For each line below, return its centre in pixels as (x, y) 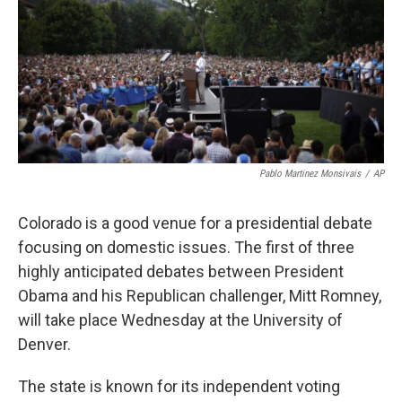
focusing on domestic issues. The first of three (186, 248)
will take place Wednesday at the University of (180, 320)
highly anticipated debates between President (181, 272)
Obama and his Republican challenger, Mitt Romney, (200, 296)
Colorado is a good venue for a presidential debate (195, 223)
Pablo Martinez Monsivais (310, 174)
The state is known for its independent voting (179, 387)
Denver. (44, 345)
